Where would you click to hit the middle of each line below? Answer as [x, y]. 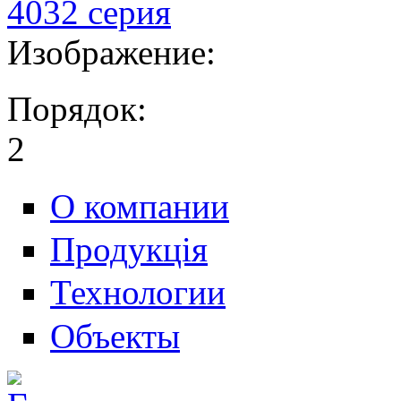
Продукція [129, 250]
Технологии [138, 293]
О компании [140, 206]
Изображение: [116, 52]
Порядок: [81, 108]
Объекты [115, 336]
